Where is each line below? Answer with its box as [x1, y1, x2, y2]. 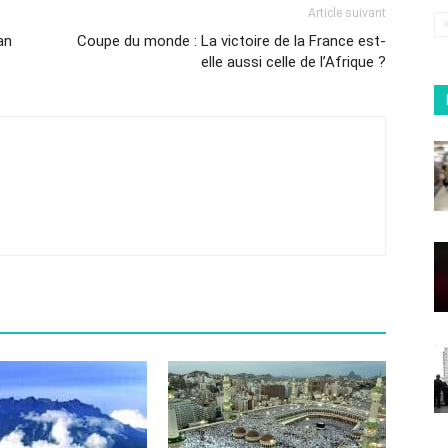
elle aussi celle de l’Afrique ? [201, 53, 386, 71]
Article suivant [308, 6, 386, 20]
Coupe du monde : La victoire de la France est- [77, 32, 386, 50]
